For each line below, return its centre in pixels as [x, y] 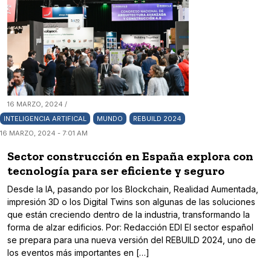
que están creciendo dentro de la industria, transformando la [129, 215]
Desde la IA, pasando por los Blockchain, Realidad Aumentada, [133, 189]
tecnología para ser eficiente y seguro [116, 171]
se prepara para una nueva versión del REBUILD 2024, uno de [132, 240]
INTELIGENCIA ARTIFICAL [45, 119]
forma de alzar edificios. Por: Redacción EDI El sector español [130, 227]
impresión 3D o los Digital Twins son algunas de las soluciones [131, 202]
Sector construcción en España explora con [130, 156]
